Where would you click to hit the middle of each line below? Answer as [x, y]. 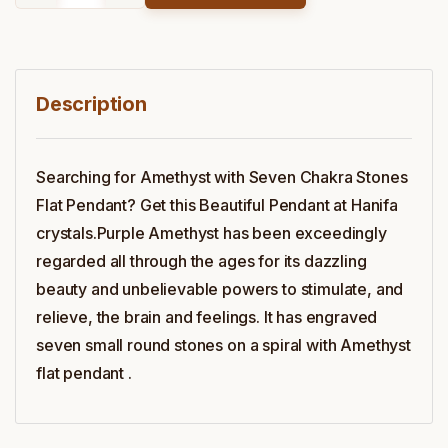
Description [91, 104]
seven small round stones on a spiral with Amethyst [223, 345]
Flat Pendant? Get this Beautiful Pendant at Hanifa [217, 205]
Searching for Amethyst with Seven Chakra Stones [222, 177]
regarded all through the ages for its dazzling [201, 261]
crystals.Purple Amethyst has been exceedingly [211, 233]
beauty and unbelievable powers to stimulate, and [220, 289]
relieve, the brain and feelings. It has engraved [207, 317]
